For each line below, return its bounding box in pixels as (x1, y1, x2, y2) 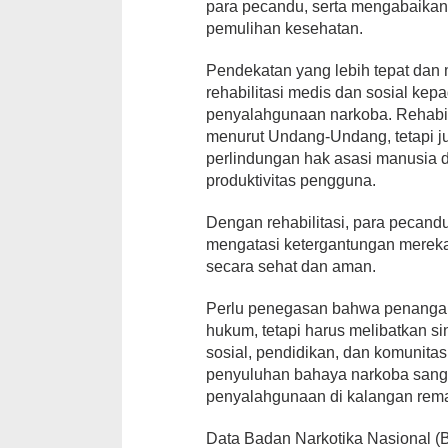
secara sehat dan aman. (206, 257, 377, 275)
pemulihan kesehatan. (206, 19, 364, 37)
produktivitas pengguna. (206, 171, 377, 189)
